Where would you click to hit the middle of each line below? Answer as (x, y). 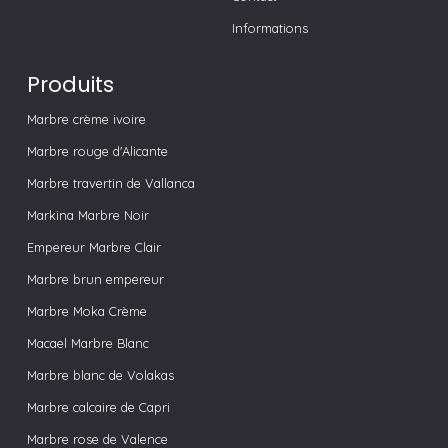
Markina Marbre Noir (87, 215)
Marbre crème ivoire (86, 119)
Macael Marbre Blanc (87, 343)
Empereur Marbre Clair (93, 247)
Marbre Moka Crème (86, 311)
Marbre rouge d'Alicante (97, 151)
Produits (70, 85)
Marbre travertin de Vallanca (110, 183)
